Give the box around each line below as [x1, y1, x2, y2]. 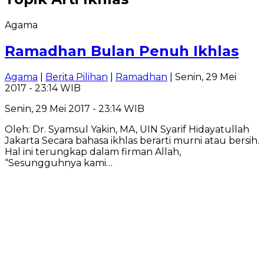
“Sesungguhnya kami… [5, 157, 113, 169]
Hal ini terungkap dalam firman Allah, [5, 146, 181, 157]
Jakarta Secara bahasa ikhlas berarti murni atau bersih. [5, 135, 259, 146]
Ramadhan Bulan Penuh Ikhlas [5, 42, 239, 60]
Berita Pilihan [45, 71, 108, 82]
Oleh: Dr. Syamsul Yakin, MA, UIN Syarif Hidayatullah [5, 124, 249, 135]
